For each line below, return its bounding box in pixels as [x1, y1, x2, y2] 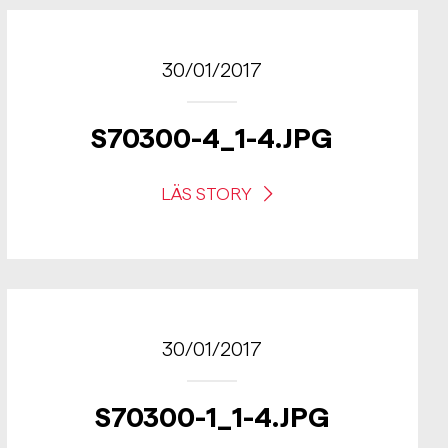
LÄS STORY [160, 184, 256, 203]
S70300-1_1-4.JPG [94, 402, 330, 432]
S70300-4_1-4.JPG [91, 123, 334, 153]
